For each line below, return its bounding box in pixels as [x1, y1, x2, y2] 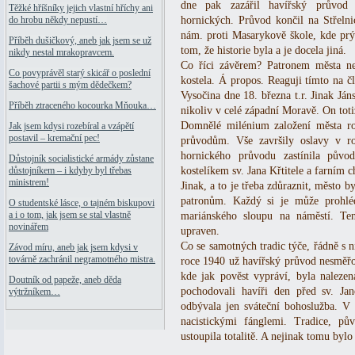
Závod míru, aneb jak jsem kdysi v [9, 242, 138, 254]
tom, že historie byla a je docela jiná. [181, 44, 346, 56]
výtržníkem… [9, 286, 60, 298]
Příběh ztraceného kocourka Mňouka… [9, 100, 156, 112]
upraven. [181, 225, 219, 237]
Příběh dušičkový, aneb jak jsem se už [9, 35, 151, 47]
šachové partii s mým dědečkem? [9, 79, 132, 91]
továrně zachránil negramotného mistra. [9, 254, 155, 265]
